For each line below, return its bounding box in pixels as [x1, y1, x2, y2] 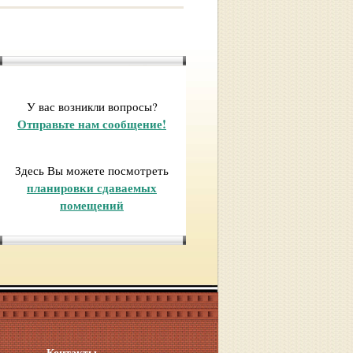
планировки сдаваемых [27, 179, 157, 196]
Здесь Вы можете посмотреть [15, 162, 169, 178]
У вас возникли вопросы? [26, 98, 158, 114]
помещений [60, 196, 124, 214]
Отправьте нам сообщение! [17, 115, 166, 132]
